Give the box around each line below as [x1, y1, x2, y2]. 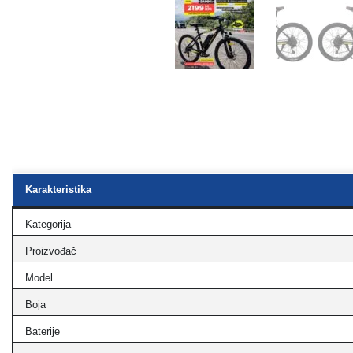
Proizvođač [25, 245, 76, 257]
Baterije [25, 325, 60, 337]
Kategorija [25, 218, 71, 230]
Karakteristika [25, 184, 91, 195]
